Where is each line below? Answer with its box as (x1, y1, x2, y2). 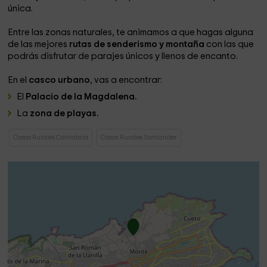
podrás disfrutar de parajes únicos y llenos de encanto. (8, 52, 238, 61)
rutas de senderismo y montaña (69, 40, 207, 49)
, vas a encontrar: (90, 76, 163, 85)
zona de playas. (30, 109, 100, 118)
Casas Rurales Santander (101, 134, 178, 141)
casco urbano (29, 76, 91, 85)
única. (8, 4, 33, 13)
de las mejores (8, 40, 70, 49)
